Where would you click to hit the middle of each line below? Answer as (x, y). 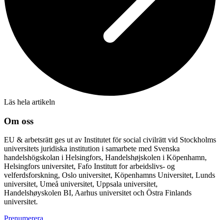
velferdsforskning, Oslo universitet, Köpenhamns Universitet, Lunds (110, 175)
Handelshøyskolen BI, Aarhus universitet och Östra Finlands (98, 193)
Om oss (19, 121)
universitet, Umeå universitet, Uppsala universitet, (81, 184)
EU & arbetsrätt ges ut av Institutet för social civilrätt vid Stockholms (110, 140)
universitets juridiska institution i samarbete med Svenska (92, 149)
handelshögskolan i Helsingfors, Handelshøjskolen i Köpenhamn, (105, 158)
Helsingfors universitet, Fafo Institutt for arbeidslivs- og (89, 166)
